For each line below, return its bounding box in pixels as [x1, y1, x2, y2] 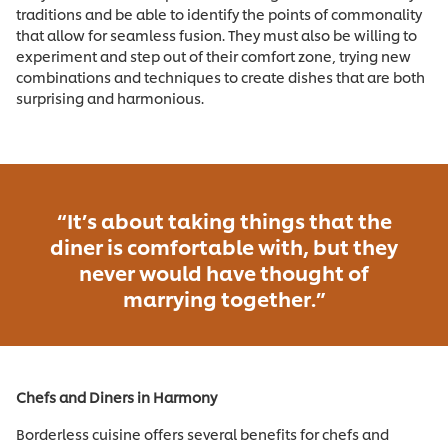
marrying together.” [122, 284, 326, 313]
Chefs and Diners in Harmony [16, 387, 217, 407]
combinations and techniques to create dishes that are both [16, 67, 425, 87]
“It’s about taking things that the [56, 206, 392, 235]
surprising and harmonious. [16, 88, 204, 108]
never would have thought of [79, 258, 369, 287]
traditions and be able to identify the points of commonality [16, 4, 422, 24]
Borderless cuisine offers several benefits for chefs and [16, 424, 389, 444]
